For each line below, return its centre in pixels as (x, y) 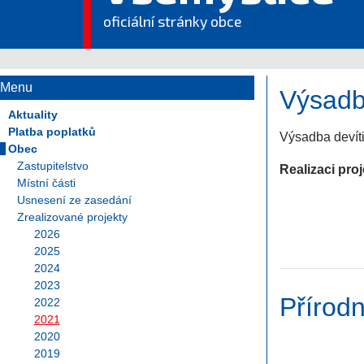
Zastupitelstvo (52, 165)
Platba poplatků (52, 131)
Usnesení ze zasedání (74, 199)
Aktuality (33, 114)
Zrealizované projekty (72, 217)
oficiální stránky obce (172, 21)
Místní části (46, 182)
